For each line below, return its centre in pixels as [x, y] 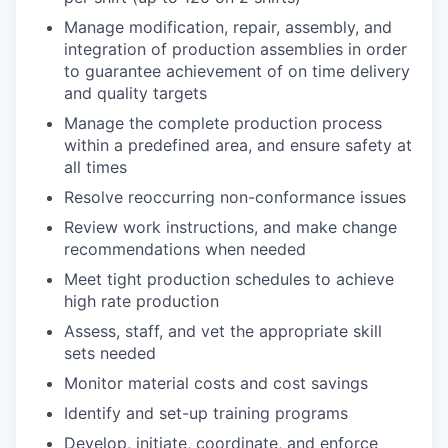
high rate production [141, 301]
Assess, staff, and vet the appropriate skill [223, 331]
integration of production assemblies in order [235, 49]
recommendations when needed [185, 249]
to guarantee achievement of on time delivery [237, 71]
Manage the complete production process [223, 123]
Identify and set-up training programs [206, 413]
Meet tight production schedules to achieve [229, 279]
